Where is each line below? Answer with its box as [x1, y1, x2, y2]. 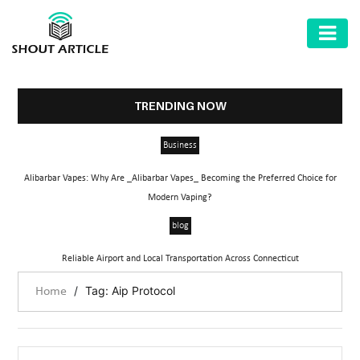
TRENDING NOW [133, 99, 227, 112]
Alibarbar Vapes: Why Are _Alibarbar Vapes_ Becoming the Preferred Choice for [23, 174, 337, 183]
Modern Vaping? [148, 193, 212, 202]
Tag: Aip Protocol [85, 284, 176, 297]
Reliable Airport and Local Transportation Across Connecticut [61, 254, 299, 264]
